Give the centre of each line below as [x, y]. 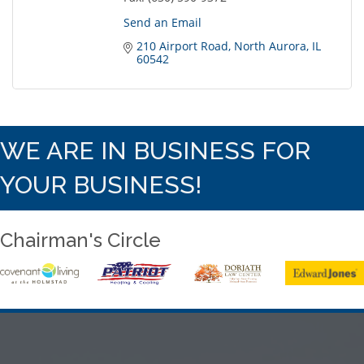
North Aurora [270, 46]
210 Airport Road [182, 46]
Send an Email [162, 23]
